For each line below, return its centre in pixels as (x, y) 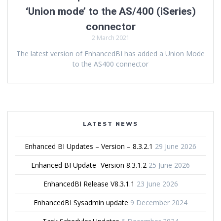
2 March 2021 (110, 38)
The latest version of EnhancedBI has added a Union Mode (110, 54)
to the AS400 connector (110, 64)
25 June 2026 (169, 165)
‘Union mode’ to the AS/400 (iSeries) (110, 12)
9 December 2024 (159, 203)
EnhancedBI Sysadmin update (81, 203)
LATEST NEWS (110, 124)
